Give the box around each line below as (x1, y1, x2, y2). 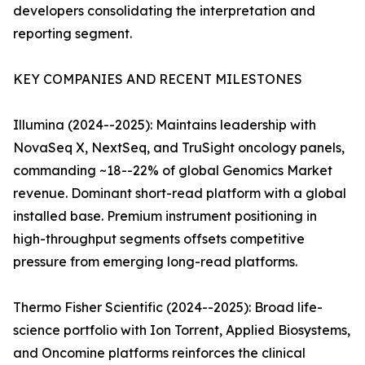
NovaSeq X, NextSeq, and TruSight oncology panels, (13, 139, 345, 156)
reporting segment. (13, 25, 132, 42)
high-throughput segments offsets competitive (13, 231, 305, 248)
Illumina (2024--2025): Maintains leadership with (13, 117, 316, 134)
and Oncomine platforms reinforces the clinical (13, 345, 306, 362)
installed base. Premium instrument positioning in (13, 208, 317, 225)
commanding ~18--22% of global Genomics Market (13, 162, 332, 179)
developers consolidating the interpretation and (13, 2, 315, 20)
